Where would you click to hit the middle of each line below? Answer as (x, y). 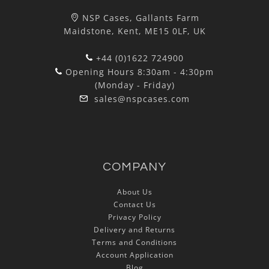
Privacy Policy (134, 217)
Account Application (134, 255)
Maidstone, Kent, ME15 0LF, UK (134, 31)
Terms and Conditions (134, 242)
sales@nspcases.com (142, 99)
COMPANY (134, 167)
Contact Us (134, 204)
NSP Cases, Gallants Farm (141, 18)
